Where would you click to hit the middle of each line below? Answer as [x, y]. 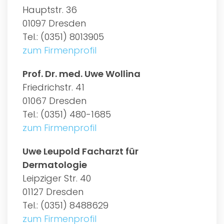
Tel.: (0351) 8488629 [65, 205]
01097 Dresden [54, 23]
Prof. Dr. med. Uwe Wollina [81, 73]
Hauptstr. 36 [50, 9]
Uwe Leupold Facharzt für [80, 151]
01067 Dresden [54, 100]
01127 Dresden [53, 191]
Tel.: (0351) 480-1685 [67, 114]
